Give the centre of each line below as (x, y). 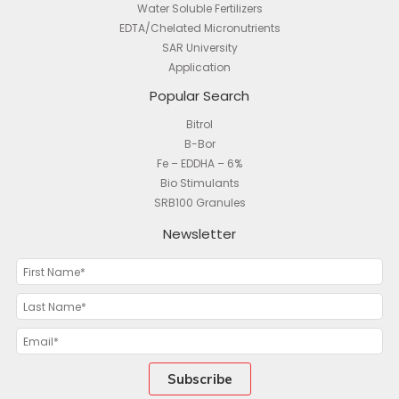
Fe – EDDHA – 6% (199, 163)
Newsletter (199, 233)
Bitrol (199, 124)
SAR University (199, 47)
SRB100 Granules (199, 202)
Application (199, 67)
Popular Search (199, 95)
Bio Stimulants (199, 183)
